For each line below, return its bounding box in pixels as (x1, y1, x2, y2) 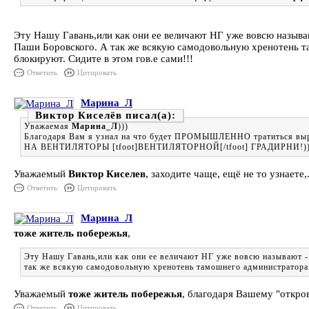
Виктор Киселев (68, 168, 146, 179)
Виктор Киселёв (35, 110, 122, 121)
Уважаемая (24, 121, 72, 131)
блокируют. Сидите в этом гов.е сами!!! (14, 53, 193, 64)
